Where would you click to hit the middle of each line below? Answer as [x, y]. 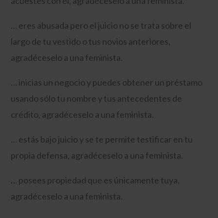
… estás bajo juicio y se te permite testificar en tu [102, 139]
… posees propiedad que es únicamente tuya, [95, 180]
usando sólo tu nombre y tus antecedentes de [97, 98]
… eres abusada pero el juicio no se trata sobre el [101, 25]
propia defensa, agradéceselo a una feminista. [97, 155]
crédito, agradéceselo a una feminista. [82, 114]
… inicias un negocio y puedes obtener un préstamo [107, 82]
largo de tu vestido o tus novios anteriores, [91, 41]
